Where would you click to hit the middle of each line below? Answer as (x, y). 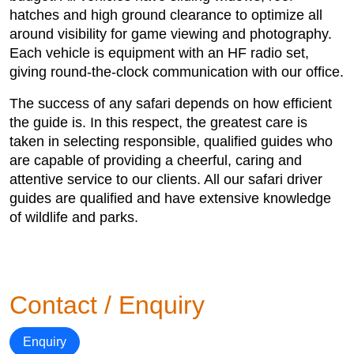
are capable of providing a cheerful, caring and (156, 160)
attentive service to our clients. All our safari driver (166, 179)
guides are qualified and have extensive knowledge (170, 198)
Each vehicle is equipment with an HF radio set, (159, 53)
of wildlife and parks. (74, 217)
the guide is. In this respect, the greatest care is (158, 122)
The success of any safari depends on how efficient (171, 104)
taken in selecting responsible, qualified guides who (171, 141)
